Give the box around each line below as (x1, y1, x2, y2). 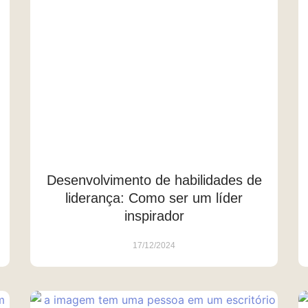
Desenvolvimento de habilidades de (46, 172, 262, 188)
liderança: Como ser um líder (65, 190, 243, 206)
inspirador (124, 208, 184, 223)
